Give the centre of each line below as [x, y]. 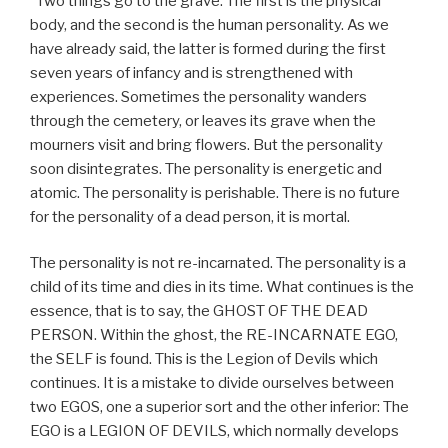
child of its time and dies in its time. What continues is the [222, 287]
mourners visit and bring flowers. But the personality [206, 144]
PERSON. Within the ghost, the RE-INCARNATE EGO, [214, 335]
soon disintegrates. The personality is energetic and [206, 168]
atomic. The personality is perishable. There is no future [215, 192]
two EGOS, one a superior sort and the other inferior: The [219, 407]
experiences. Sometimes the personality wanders [198, 96]
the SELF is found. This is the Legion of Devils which [204, 359]
